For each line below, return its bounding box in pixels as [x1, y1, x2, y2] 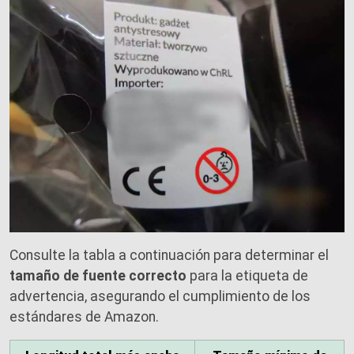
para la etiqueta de [186, 268, 308, 284]
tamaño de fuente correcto [9, 268, 186, 284]
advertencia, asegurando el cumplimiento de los [9, 288, 311, 305]
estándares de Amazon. [9, 309, 159, 326]
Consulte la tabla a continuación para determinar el [9, 247, 329, 264]
